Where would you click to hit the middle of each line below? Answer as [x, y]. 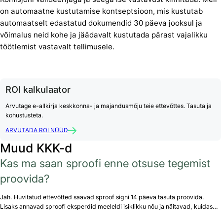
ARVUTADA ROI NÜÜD [37, 130]
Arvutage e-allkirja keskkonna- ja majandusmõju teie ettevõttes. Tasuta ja [108, 106]
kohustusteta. [24, 115]
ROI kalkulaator [38, 89]
